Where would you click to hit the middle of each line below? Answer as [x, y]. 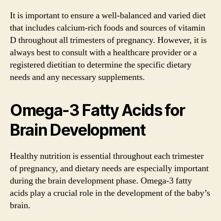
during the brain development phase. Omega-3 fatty [101, 181]
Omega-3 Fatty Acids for [97, 110]
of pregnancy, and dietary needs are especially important [109, 168]
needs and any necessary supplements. [77, 77]
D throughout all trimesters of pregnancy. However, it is [108, 40]
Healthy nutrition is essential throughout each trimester [107, 156]
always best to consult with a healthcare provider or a [103, 52]
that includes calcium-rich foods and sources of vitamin [108, 28]
